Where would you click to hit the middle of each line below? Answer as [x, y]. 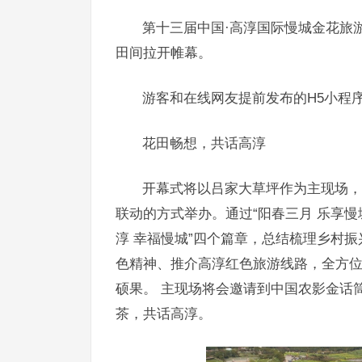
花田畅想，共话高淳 [204, 143]
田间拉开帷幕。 [164, 53]
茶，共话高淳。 [164, 314]
